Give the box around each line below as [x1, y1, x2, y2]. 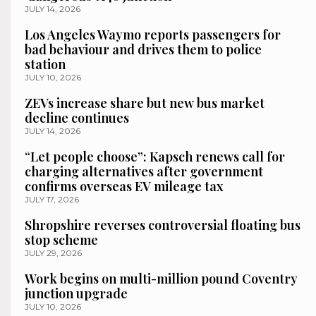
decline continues [25, 109, 129, 127]
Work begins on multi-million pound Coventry [25, 270, 298, 288]
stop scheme [25, 231, 98, 249]
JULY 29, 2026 [25, 248, 82, 259]
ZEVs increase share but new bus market [25, 95, 265, 112]
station [25, 56, 66, 73]
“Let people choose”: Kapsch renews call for [25, 148, 285, 166]
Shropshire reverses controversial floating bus [25, 217, 300, 234]
